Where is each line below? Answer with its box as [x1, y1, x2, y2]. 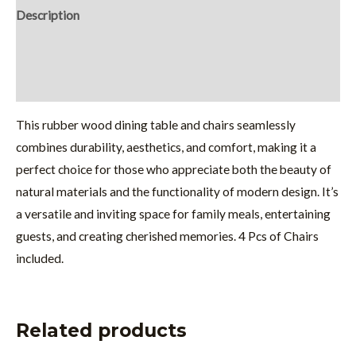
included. [16, 251, 64, 266]
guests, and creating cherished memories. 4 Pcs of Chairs [16, 229, 319, 244]
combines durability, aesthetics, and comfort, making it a [16, 140, 316, 155]
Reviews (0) [16, 76, 79, 91]
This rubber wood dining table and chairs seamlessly [16, 118, 296, 133]
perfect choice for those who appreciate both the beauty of [16, 162, 331, 177]
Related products [16, 319, 187, 342]
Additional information [16, 42, 140, 57]
